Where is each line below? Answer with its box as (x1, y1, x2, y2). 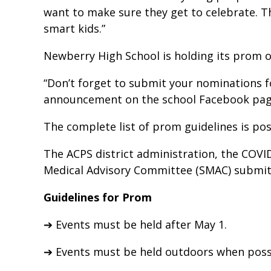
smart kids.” (44, 21, 105, 36)
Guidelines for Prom (44, 190, 152, 205)
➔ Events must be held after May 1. (44, 217, 227, 232)
